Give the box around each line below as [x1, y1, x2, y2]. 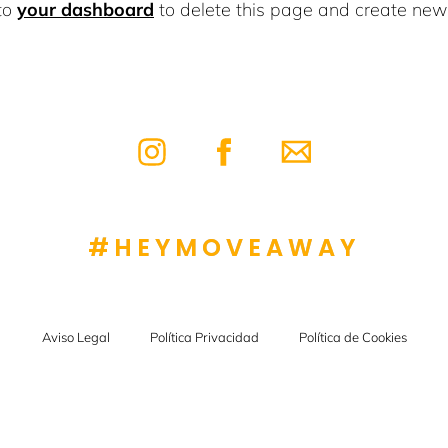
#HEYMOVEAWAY [88, 230, 360, 264]
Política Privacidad [149, 328, 259, 345]
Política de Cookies [298, 328, 407, 345]
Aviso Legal [41, 328, 110, 345]
